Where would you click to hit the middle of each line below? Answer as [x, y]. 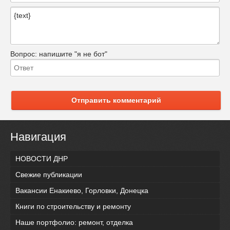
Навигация [38, 137]
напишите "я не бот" [73, 54]
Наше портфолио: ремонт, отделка [74, 222]
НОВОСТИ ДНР [42, 158]
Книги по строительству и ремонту [73, 206]
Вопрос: [25, 54]
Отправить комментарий [116, 100]
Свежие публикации [49, 174]
